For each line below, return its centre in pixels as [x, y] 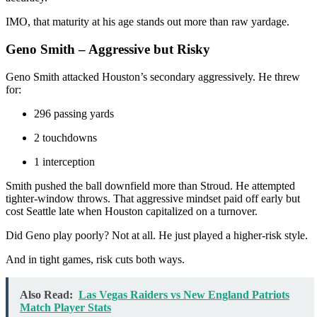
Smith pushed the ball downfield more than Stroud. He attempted [150, 185]
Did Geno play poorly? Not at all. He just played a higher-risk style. [157, 235]
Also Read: [46, 294]
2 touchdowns [65, 137]
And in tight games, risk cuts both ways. [95, 259]
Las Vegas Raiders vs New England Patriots [184, 294]
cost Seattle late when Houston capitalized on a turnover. [132, 211]
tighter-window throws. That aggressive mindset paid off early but [153, 198]
